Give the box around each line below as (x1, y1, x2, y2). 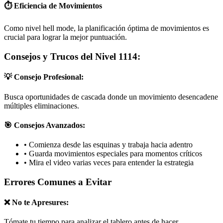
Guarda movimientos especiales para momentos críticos (29, 149, 202, 158)
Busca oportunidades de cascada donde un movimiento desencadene (4, 92, 218, 101)
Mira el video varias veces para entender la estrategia (29, 158, 194, 167)
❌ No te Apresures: (4, 198, 69, 207)
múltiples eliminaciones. (4, 101, 79, 110)
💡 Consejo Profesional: (4, 73, 84, 82)
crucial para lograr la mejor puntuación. (4, 33, 127, 42)
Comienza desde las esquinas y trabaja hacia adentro (29, 140, 193, 149)
